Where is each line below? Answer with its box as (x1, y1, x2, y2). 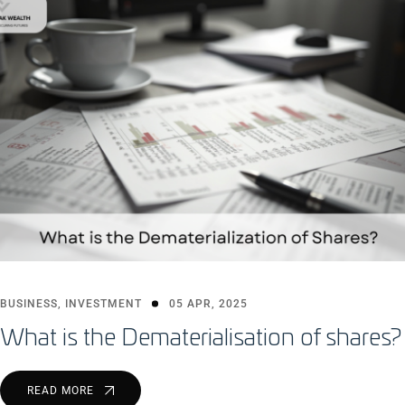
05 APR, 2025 (169, 297, 248, 311)
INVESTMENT (65, 297, 142, 311)
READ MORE (27, 384, 98, 398)
